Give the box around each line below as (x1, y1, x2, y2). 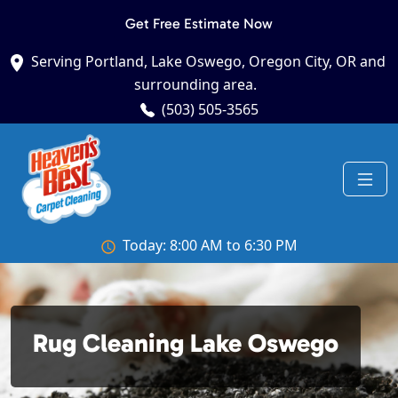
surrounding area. (134, 74, 257, 94)
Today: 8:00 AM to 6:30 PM (122, 235, 298, 256)
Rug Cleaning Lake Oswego (33, 328, 338, 359)
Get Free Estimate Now (125, 15, 273, 32)
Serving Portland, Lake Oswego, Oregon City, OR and (30, 52, 386, 71)
